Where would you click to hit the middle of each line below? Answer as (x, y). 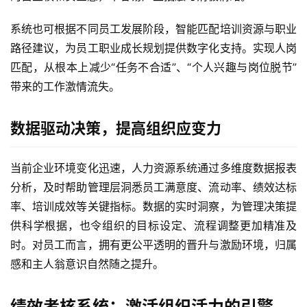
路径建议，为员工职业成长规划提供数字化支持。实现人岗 (153, 48)
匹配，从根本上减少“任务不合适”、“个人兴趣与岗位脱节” (153, 67)
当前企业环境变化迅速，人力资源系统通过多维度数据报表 (153, 168)
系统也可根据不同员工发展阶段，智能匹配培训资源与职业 (153, 29)
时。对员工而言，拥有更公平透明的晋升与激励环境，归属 (153, 245)
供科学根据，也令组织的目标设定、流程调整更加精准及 (153, 226)
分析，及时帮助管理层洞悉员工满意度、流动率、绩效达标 (153, 187)
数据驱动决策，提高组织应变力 (116, 128)
